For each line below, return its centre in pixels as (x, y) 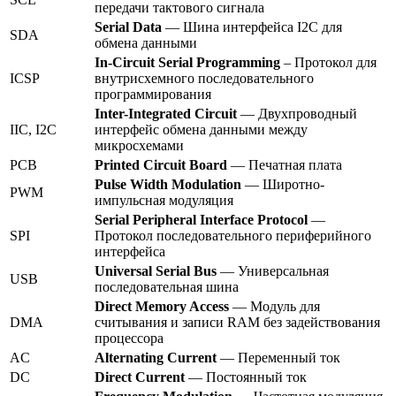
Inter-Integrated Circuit (166, 114)
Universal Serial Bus (156, 271)
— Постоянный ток (246, 377)
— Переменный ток (278, 358)
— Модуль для (274, 307)
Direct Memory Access (162, 307)
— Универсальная (273, 271)
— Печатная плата (285, 165)
